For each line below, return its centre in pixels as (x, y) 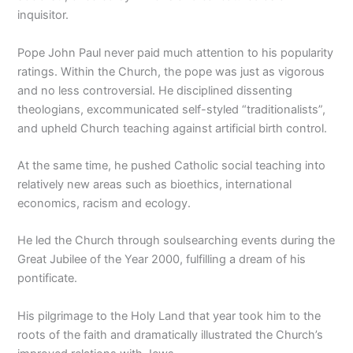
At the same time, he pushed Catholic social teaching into (172, 165)
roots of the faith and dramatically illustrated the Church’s (171, 334)
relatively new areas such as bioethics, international (155, 184)
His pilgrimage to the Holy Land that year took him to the (169, 316)
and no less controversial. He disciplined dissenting (155, 90)
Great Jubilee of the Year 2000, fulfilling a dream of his (162, 260)
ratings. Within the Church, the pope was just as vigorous (171, 71)
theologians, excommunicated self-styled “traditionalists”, (172, 109)
